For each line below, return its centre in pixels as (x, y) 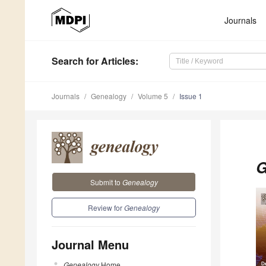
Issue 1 (191, 96)
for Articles (110, 61)
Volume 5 (153, 96)
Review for (106, 207)
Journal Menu (90, 244)
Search (68, 61)
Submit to (106, 182)
